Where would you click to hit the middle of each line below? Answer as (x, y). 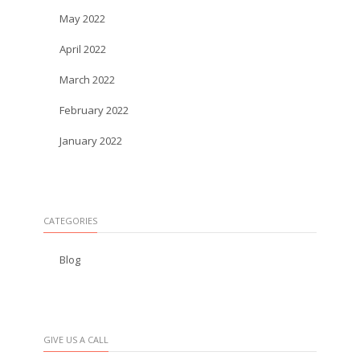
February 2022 (94, 110)
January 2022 (91, 141)
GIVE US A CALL (76, 340)
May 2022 (82, 18)
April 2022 (83, 49)
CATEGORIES (70, 221)
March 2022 (87, 80)
